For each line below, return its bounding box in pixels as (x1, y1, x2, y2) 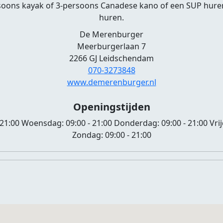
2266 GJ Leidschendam (69, 53, 154, 64)
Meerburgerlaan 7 (77, 41, 146, 52)
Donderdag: (112, 117, 161, 128)
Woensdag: (19, 117, 66, 128)
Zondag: (72, 129, 105, 140)
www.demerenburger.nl (67, 77, 156, 88)
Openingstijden (73, 100, 150, 113)
